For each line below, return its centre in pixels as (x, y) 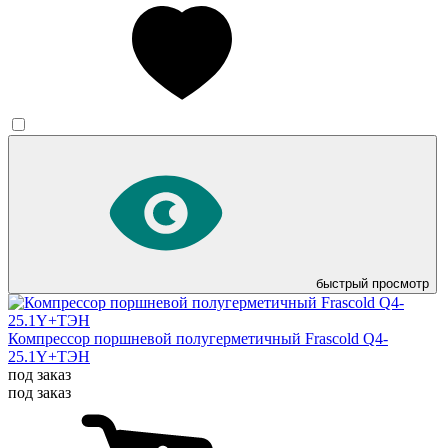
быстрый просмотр (372, 284)
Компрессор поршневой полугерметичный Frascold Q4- (198, 339)
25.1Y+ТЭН (49, 357)
